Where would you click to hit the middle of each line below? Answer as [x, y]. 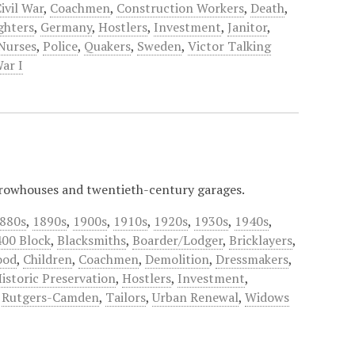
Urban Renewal [196, 297]
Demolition [177, 259]
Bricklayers [261, 240]
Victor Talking [230, 46]
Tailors [126, 297]
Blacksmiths [92, 240]
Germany [67, 27]
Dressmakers [252, 259]
